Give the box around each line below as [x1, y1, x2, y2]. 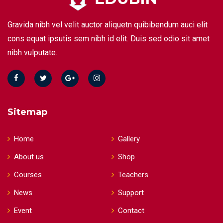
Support [118, 188, 144, 197]
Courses [14, 170, 42, 179]
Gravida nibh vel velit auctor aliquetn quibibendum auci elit [7, 20, 208, 29]
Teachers [118, 170, 148, 179]
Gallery [118, 134, 140, 143]
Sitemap [7, 107, 47, 117]
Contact [118, 206, 144, 215]
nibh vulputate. [7, 48, 57, 57]
